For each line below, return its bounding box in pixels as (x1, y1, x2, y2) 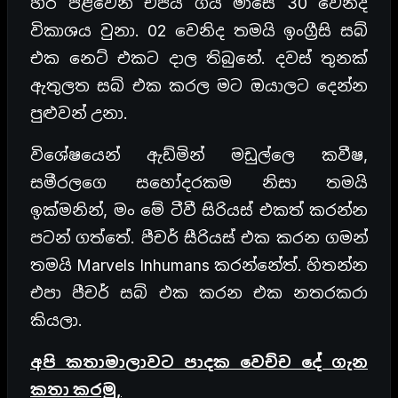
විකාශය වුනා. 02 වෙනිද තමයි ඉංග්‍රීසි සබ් (30, 20, 368, 40)
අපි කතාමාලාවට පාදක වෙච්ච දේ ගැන (30, 352, 368, 371)
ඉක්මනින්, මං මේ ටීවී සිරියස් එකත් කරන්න (30, 200, 368, 219)
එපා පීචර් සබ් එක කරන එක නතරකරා (30, 283, 368, 302)
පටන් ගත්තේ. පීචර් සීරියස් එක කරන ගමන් (30, 227, 368, 247)
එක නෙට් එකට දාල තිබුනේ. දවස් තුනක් (30, 48, 368, 68)
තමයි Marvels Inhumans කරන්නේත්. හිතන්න (30, 255, 368, 275)
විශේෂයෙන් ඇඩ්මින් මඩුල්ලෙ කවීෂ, (30, 145, 368, 164)
